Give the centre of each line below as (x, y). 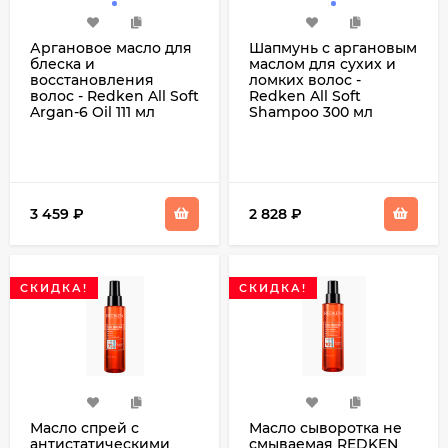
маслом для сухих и (322, 64)
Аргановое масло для (111, 48)
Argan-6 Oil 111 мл (92, 112)
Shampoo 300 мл (311, 112)
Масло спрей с (84, 428)
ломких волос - (305, 80)
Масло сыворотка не (325, 428)
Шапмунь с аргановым (333, 48)
